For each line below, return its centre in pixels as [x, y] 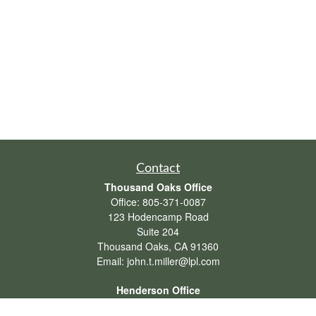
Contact [158, 169]
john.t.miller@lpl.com [173, 261]
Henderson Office [158, 290]
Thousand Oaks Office [158, 187]
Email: [111, 261]
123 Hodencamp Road [158, 217]
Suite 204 [158, 231]
